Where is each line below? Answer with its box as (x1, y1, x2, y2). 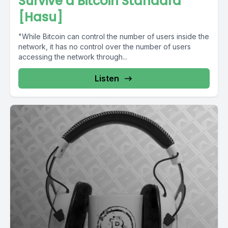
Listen (95, 73, 119, 83)
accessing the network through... (18, 52, 127, 61)
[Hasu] (18, 9, 63, 25)
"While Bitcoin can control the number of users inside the (18, 32, 209, 41)
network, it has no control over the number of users (18, 42, 191, 51)
